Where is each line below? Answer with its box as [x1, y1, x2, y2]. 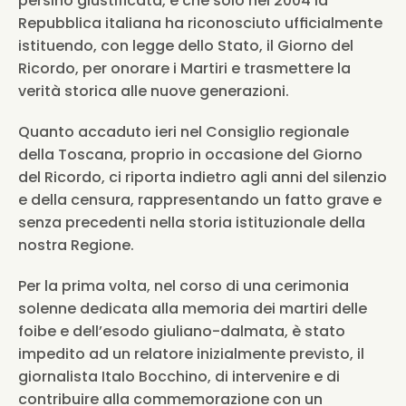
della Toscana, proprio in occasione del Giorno [18, 144, 362, 165]
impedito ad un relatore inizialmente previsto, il [18, 343, 364, 364]
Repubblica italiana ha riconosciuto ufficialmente [18, 13, 382, 34]
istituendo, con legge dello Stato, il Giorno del [18, 35, 353, 56]
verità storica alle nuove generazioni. [18, 81, 289, 101]
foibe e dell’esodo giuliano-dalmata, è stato [18, 321, 345, 342]
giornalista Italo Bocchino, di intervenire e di [18, 366, 340, 387]
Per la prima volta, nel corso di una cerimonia [18, 275, 349, 296]
